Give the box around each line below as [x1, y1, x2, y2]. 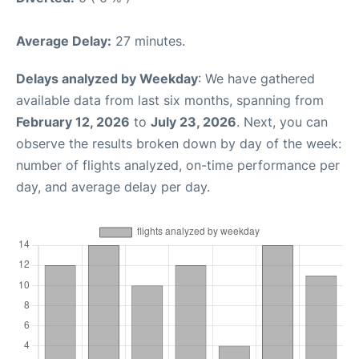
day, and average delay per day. [16, 179, 210, 196]
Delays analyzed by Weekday [16, 71, 198, 87]
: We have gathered [198, 71, 315, 87]
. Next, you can [236, 114, 328, 131]
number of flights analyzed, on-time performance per [16, 157, 340, 174]
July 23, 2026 [151, 114, 236, 131]
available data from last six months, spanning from [16, 92, 324, 109]
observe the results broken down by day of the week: [16, 135, 341, 152]
